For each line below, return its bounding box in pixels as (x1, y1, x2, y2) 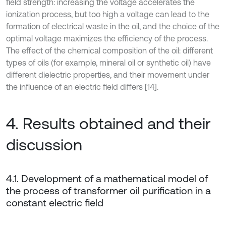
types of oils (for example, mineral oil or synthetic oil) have (6, 58, 211, 67)
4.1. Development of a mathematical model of (6, 173, 208, 184)
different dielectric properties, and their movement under (6, 70, 209, 79)
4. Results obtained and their (6, 114, 211, 133)
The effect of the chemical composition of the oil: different (6, 46, 213, 55)
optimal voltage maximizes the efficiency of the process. (6, 34, 208, 43)
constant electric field (6, 197, 103, 208)
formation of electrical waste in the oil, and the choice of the (6, 22, 219, 31)
